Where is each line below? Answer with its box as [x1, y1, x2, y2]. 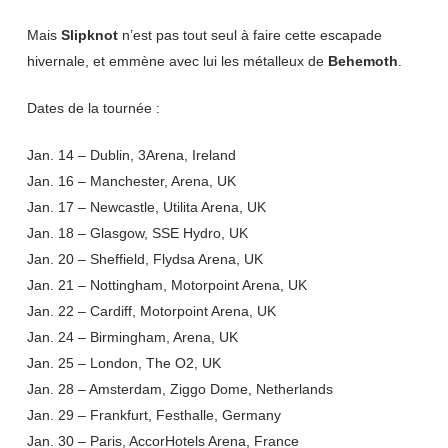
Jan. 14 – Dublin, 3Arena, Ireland [26, 147, 236, 163]
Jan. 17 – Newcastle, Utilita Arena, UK [26, 199, 266, 215]
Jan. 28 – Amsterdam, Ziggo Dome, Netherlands [26, 381, 333, 397]
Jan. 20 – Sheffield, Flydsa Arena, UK [26, 251, 263, 267]
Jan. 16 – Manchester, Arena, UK [26, 173, 236, 189]
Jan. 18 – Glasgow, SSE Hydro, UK [26, 225, 248, 241]
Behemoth [327, 53, 398, 69]
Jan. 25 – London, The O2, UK [26, 355, 221, 371]
